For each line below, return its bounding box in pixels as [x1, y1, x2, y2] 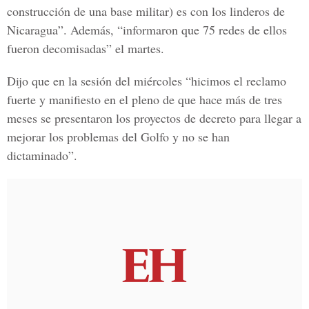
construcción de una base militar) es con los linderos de [7, 3, 285, 19]
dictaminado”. [7, 147, 77, 163]
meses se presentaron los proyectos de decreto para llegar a [7, 110, 301, 126]
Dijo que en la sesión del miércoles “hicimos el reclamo [7, 72, 286, 89]
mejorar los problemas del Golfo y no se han [7, 128, 230, 145]
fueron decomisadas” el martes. [7, 40, 164, 57]
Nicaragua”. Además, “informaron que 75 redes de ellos [7, 21, 287, 38]
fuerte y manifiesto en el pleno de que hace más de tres [7, 91, 282, 108]
